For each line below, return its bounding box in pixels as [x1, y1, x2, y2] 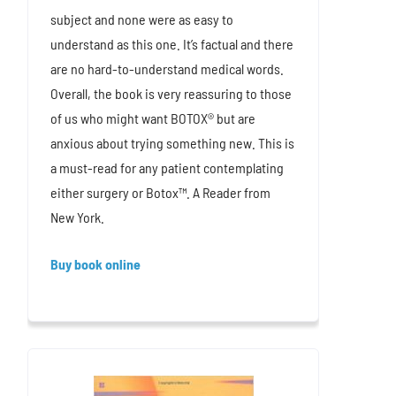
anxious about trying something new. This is [50, 134, 294, 152]
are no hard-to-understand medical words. [50, 60, 284, 78]
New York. [50, 209, 104, 226]
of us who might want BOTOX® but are [50, 110, 255, 127]
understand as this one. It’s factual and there [50, 35, 293, 53]
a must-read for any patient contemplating [50, 159, 284, 177]
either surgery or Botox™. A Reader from [50, 184, 270, 202]
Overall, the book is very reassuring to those [50, 85, 292, 103]
